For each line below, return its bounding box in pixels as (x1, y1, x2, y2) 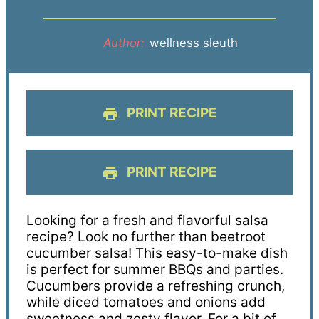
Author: (103, 35, 145, 50)
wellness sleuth (150, 35, 239, 50)
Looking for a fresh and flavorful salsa (26, 211, 268, 229)
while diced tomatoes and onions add (26, 293, 266, 310)
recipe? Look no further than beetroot (26, 228, 266, 245)
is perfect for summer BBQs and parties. (26, 261, 283, 278)
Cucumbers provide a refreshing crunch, (26, 277, 285, 294)
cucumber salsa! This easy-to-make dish (26, 244, 288, 261)
